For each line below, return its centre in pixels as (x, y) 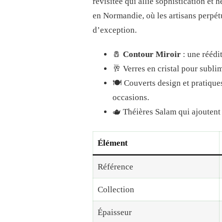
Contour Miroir (152, 54)
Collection (116, 190)
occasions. (131, 97)
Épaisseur (114, 213)
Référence (115, 167)
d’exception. (115, 30)
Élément (112, 143)
